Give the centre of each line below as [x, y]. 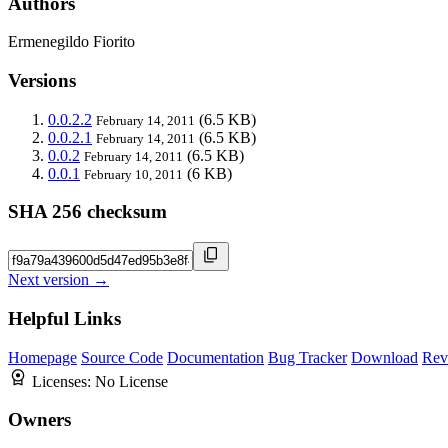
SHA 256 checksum [87, 212]
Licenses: [63, 381]
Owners [39, 420]
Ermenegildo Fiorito [71, 42]
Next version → [58, 280]
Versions [42, 81]
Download [384, 357]
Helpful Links [64, 318]
